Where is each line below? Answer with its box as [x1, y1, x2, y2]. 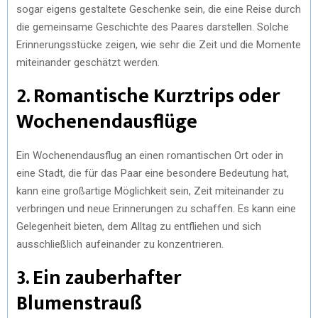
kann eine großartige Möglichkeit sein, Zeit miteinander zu [16, 184, 284, 197]
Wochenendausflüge [16, 104, 197, 138]
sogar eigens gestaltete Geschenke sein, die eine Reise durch [16, 2, 301, 16]
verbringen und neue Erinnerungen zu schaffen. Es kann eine [16, 202, 296, 215]
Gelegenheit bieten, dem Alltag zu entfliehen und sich [16, 219, 261, 233]
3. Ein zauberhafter [16, 261, 181, 295]
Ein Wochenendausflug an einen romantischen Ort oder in [16, 148, 283, 162]
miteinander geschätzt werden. [16, 55, 160, 69]
